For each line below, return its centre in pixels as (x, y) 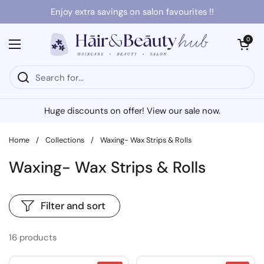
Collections (65, 140)
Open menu (37, 50)
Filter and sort (73, 206)
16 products (33, 237)
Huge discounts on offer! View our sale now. (132, 111)
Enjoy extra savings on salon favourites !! (132, 12)
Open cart (248, 39)
